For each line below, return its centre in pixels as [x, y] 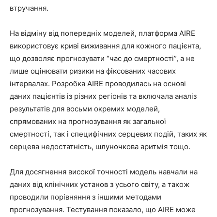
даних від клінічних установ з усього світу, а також [100, 184]
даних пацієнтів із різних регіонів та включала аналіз [103, 96]
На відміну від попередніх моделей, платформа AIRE [102, 33]
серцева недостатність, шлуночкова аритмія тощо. [100, 146]
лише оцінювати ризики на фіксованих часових [93, 71]
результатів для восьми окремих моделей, [85, 108]
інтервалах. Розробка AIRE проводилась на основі [98, 83]
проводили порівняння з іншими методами [85, 197]
